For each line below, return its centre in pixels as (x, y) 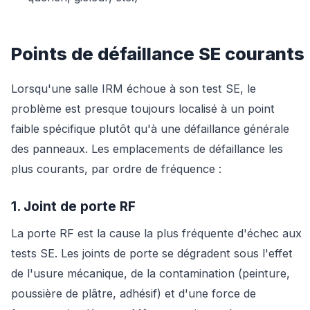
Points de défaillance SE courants (158, 54)
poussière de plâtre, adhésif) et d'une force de (134, 294)
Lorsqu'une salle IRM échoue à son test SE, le (134, 89)
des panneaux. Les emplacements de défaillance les (147, 149)
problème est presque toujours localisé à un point (143, 109)
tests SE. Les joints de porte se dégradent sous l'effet (152, 254)
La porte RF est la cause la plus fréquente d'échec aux (156, 234)
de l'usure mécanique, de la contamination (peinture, (151, 274)
